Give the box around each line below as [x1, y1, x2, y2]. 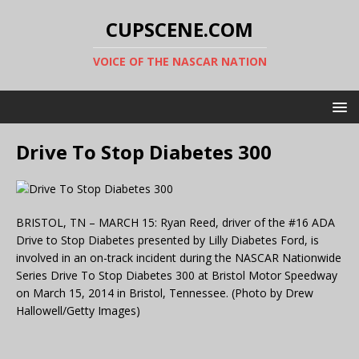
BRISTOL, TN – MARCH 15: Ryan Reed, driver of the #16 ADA [16, 215, 335, 230]
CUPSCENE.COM [106, 16, 253, 42]
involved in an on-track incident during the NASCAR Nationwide [16, 250, 341, 265]
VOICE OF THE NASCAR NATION [92, 54, 267, 69]
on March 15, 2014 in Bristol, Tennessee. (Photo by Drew [16, 285, 313, 301]
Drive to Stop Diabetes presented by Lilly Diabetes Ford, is [16, 232, 319, 248]
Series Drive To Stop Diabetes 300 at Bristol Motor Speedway [16, 268, 337, 283]
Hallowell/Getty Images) [16, 303, 140, 318]
